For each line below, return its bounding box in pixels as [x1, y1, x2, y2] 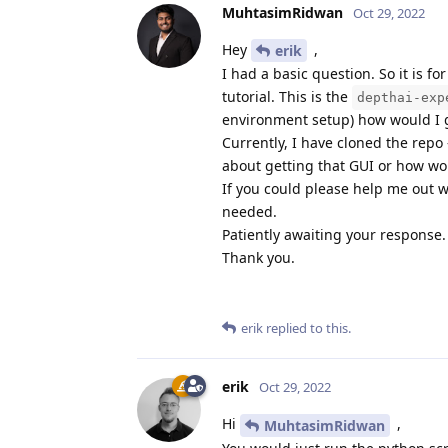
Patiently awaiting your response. [222, 225, 446, 245]
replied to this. [263, 319, 351, 338]
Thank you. [222, 248, 295, 268]
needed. [222, 202, 277, 222]
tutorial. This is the [222, 87, 352, 107]
